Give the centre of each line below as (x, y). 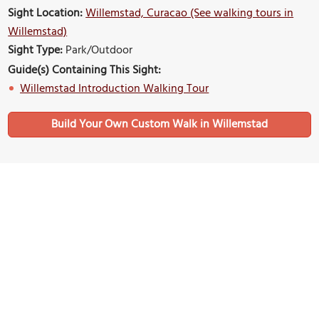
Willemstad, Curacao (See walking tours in (190, 14)
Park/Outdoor (98, 51)
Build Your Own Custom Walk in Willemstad (159, 125)
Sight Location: (46, 14)
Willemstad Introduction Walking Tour (115, 89)
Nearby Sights (159, 197)
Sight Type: (36, 51)
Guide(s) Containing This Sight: (85, 71)
